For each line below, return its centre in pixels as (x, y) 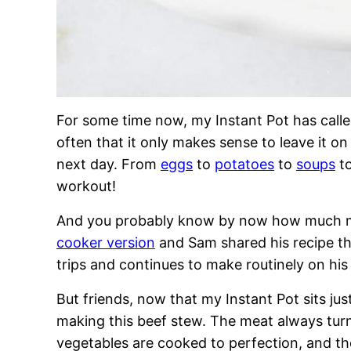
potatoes (244, 164)
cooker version (106, 242)
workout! (86, 186)
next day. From (109, 164)
